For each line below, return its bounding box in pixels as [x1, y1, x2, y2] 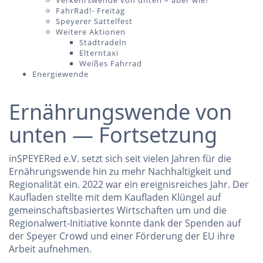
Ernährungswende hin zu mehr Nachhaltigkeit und [9, 165, 231, 178]
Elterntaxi [79, 48, 119, 59]
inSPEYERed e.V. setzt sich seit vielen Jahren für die [9, 152, 231, 166]
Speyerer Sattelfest [56, 16, 133, 27]
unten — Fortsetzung [9, 120, 217, 150]
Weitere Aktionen [56, 26, 126, 38]
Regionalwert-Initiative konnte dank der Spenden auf [9, 217, 241, 230]
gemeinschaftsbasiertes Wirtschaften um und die [9, 204, 227, 217]
